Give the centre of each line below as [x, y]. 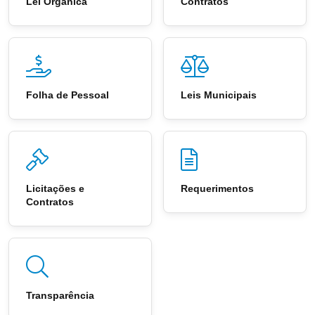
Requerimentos [217, 189]
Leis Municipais [219, 95]
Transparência [60, 296]
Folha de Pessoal [67, 95]
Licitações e [55, 189]
